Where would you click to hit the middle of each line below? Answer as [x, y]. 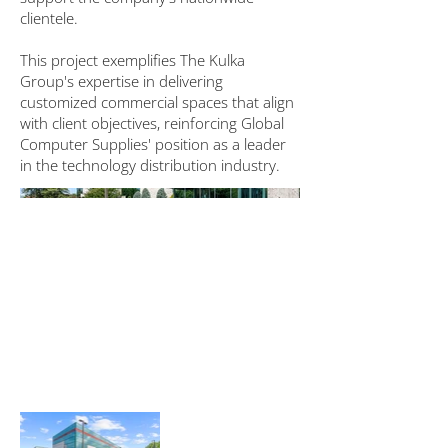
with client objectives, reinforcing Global [152, 123]
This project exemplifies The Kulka [132, 60]
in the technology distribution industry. [150, 165]
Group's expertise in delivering [121, 81]
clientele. [49, 18]
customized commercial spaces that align [157, 102]
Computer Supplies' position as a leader [153, 144]
